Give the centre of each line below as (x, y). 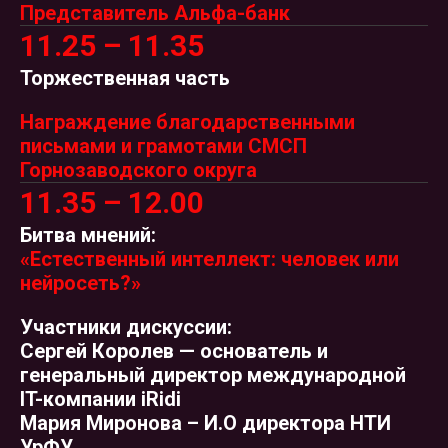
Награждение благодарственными (187, 122)
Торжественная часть (125, 78)
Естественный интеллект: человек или (214, 259)
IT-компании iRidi (100, 399)
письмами (68, 146)
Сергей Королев (99, 351)
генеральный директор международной (213, 375)
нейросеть (70, 283)
